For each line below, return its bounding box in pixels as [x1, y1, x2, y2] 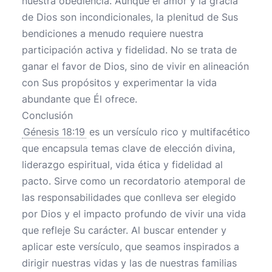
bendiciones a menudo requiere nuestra [22, 27, 203, 39]
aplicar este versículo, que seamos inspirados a [22, 240, 239, 253]
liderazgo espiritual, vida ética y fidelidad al [22, 158, 223, 171]
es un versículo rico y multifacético [86, 126, 250, 138]
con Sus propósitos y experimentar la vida [22, 76, 217, 89]
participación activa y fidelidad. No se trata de [22, 44, 237, 56]
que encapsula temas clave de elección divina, [22, 142, 235, 154]
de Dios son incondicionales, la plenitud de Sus [22, 11, 238, 23]
